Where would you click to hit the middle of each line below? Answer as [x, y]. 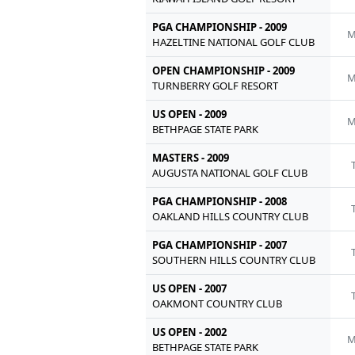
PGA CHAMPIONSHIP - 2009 [220, 27]
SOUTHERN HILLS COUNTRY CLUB [234, 260]
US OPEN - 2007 [190, 288]
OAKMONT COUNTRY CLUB [218, 303]
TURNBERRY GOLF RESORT [216, 85]
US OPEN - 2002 [190, 332]
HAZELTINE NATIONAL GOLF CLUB [234, 42]
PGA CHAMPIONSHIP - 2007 [220, 244]
